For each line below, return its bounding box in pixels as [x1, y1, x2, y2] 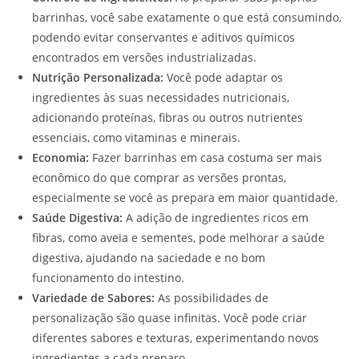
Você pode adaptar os [163, 70, 283, 86]
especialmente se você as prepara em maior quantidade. [32, 190, 338, 206]
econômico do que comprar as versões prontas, [32, 170, 286, 186]
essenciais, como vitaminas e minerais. [32, 130, 240, 146]
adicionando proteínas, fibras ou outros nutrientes [32, 110, 303, 126]
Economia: [32, 150, 89, 166]
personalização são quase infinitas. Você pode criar [32, 310, 307, 326]
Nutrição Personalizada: [32, 70, 163, 86]
